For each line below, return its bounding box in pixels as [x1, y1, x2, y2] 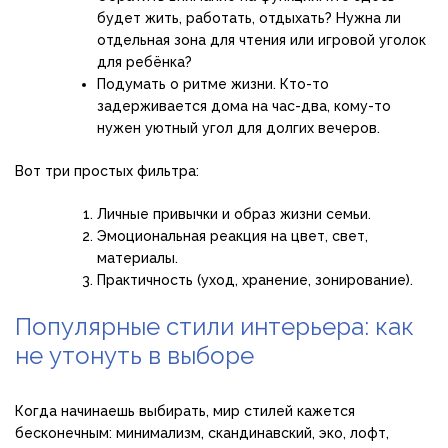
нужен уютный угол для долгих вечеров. [97, 120, 380, 137]
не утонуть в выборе [15, 341, 254, 371]
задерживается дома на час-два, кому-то [97, 98, 391, 115]
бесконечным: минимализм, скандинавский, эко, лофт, [15, 425, 389, 442]
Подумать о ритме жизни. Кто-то [97, 76, 329, 93]
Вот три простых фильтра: [15, 163, 199, 180]
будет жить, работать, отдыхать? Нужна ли [97, 10, 401, 27]
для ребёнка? [97, 54, 192, 71]
